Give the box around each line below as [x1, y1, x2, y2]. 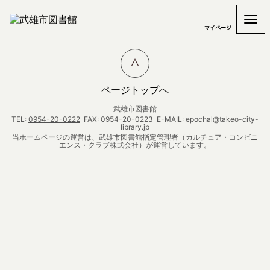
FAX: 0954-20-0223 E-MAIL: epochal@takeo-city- [80, 115, 259, 124]
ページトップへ [101, 84, 169, 96]
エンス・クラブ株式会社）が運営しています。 [59, 140, 211, 149]
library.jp [121, 122, 149, 131]
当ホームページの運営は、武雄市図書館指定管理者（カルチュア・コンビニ [12, 133, 258, 142]
